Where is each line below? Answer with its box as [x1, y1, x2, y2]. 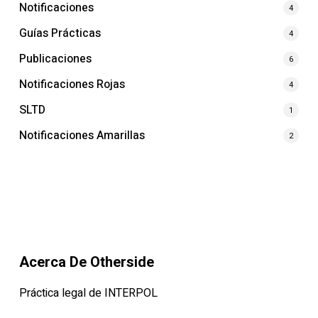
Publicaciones [18, 50, 92, 67]
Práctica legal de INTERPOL [18, 285, 158, 302]
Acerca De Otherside [18, 253, 154, 270]
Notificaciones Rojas [18, 75, 125, 93]
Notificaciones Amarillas [18, 126, 145, 144]
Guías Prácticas [18, 24, 101, 42]
